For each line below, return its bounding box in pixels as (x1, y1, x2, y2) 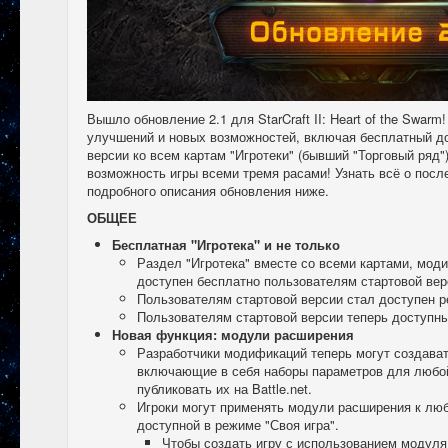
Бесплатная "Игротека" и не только (112, 235, 344, 254)
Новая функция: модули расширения (112, 325, 354, 344)
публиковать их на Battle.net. (137, 379, 312, 398)
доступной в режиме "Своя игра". (137, 415, 339, 434)
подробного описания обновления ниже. (87, 181, 329, 200)
